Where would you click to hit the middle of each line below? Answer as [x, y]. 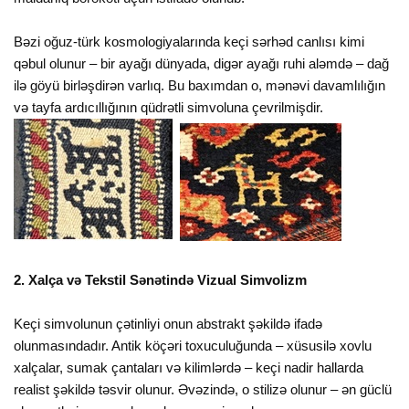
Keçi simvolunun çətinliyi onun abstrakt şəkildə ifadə [168, 324]
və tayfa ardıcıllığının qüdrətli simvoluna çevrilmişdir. [169, 108]
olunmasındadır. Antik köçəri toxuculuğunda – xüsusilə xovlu [193, 346]
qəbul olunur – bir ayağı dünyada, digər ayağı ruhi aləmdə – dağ [202, 64]
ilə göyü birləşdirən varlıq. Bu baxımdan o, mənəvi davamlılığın [200, 86]
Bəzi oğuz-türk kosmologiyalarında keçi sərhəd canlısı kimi [189, 42]
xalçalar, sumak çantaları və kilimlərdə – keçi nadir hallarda [189, 368]
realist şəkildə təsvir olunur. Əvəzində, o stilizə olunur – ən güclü [203, 390]
